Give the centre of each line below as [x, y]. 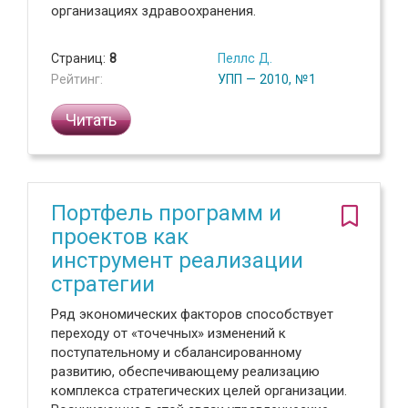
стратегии [103, 284]
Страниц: [80, 58]
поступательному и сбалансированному [176, 352]
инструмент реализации [177, 260]
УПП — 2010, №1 [267, 79]
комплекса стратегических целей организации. [199, 391]
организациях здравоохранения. [153, 11]
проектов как [120, 237]
